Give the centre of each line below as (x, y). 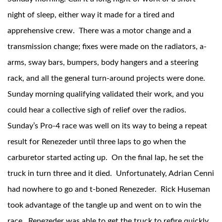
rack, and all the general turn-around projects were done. (107, 79)
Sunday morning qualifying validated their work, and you (106, 94)
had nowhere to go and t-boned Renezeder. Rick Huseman (109, 190)
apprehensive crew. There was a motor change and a (99, 31)
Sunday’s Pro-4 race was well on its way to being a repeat (107, 126)
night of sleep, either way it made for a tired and (91, 15)
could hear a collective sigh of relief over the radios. (97, 110)
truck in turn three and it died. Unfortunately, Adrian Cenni (111, 174)
